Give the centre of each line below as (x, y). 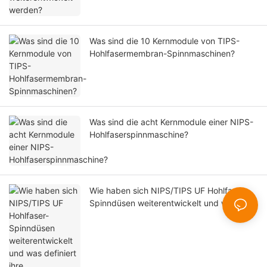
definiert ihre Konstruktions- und (152, 215)
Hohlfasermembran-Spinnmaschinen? (162, 53)
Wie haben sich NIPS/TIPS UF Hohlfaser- (168, 190)
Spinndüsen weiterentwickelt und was (163, 203)
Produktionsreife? (123, 228)
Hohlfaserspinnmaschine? (139, 134)
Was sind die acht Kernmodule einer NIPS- (171, 122)
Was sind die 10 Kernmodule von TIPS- (164, 41)
